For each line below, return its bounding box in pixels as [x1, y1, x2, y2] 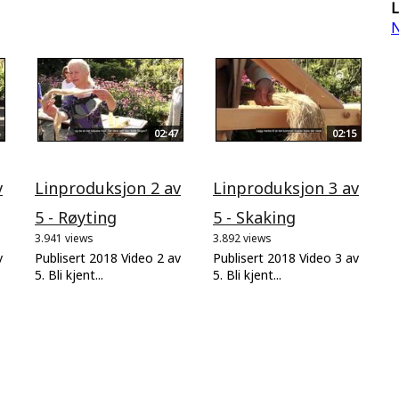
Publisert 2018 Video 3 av [213, 248, 359, 266]
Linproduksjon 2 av [35, 176, 181, 199]
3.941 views [35, 230, 94, 246]
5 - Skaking [213, 206, 296, 228]
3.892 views [213, 230, 272, 246]
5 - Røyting [35, 206, 117, 228]
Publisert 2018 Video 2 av [35, 248, 181, 266]
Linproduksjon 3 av [213, 176, 359, 199]
